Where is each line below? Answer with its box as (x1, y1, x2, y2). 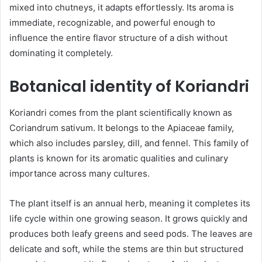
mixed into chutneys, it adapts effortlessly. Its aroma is (9, 2, 234, 13)
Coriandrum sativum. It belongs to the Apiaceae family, (9, 122, 234, 133)
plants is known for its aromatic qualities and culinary (9, 152, 228, 164)
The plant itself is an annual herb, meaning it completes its (9, 197, 250, 209)
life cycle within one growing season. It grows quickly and (9, 212, 247, 224)
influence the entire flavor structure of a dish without (9, 32, 227, 44)
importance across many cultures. (9, 167, 150, 179)
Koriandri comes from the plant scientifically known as (9, 106, 232, 118)
